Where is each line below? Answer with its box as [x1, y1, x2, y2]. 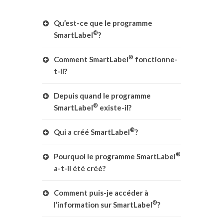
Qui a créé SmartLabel [54, 127, 130, 136]
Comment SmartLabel [54, 55, 128, 64]
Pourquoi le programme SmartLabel [54, 152, 176, 161]
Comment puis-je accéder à [54, 188, 148, 197]
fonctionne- [133, 55, 178, 64]
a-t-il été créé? [54, 164, 106, 173]
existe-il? [98, 103, 131, 112]
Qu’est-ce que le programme [54, 18, 152, 27]
